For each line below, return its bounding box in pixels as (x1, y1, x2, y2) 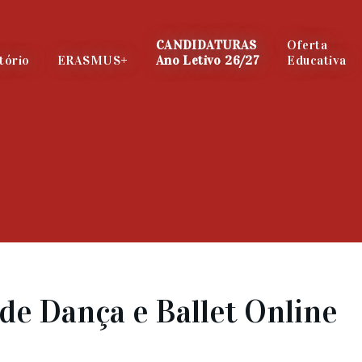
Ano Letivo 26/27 (155, 53, 260, 68)
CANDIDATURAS (155, 37, 257, 53)
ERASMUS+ (57, 53, 128, 68)
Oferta (287, 37, 328, 53)
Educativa (287, 53, 347, 68)
